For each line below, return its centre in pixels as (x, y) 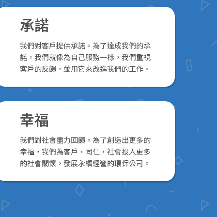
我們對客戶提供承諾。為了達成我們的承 (85, 46)
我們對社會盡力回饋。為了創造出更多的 (85, 140)
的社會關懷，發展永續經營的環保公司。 (85, 163)
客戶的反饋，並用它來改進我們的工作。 (85, 69)
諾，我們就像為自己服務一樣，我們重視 (85, 57)
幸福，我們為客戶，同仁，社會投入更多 (85, 152)
